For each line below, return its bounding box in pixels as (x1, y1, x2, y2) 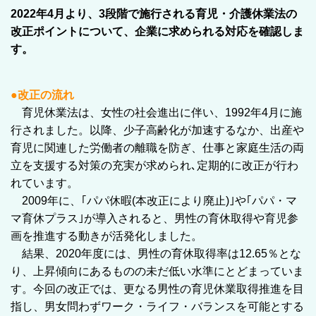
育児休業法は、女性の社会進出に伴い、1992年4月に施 (22, 106, 302, 119)
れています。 (11, 176, 78, 189)
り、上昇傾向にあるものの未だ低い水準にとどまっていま (11, 265, 304, 277)
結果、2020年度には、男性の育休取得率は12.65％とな (11, 247, 301, 260)
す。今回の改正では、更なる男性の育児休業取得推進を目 (11, 282, 304, 295)
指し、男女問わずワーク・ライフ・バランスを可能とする (11, 300, 304, 312)
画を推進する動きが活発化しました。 (11, 229, 202, 242)
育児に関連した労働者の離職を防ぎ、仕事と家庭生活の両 (11, 141, 304, 154)
